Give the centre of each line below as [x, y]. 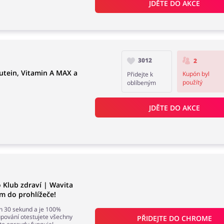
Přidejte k [140, 74]
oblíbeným [142, 83]
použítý [192, 82]
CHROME [197, 218]
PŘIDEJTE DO [159, 218]
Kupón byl [196, 74]
